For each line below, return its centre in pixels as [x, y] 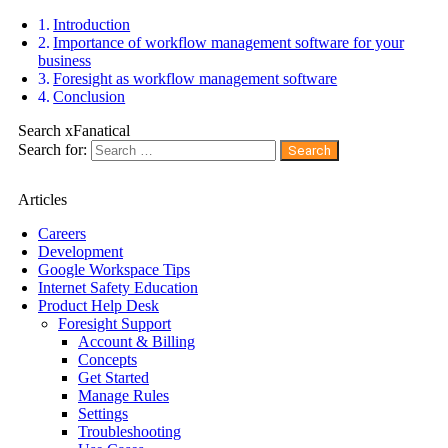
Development [80, 252]
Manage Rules [123, 396]
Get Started [113, 378]
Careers [62, 234]
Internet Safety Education [118, 288]
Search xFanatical [74, 131]
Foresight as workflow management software [195, 79]
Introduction [92, 25]
